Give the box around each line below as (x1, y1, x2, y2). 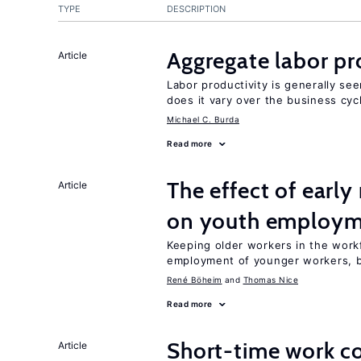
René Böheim (167, 275, 222, 284)
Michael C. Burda (167, 114, 239, 124)
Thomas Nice (243, 275, 298, 284)
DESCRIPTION (167, 3, 226, 15)
